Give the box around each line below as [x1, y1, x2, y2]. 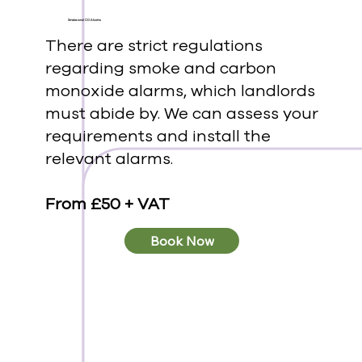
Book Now [149, 233, 214, 250]
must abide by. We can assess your [44, 103, 318, 125]
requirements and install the [44, 125, 271, 148]
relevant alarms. [44, 148, 173, 170]
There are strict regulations [44, 35, 263, 57]
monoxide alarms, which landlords [44, 80, 315, 103]
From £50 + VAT [44, 193, 170, 216]
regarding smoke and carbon [44, 57, 276, 80]
